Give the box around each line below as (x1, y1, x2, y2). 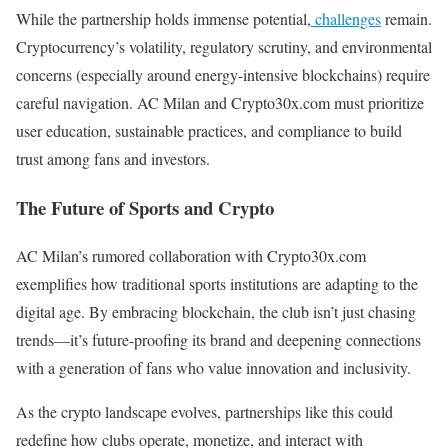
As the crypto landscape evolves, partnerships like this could (16, 401, 393, 423)
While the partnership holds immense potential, (16, 7, 311, 29)
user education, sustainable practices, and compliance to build (16, 119, 402, 141)
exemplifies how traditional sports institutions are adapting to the (16, 273, 418, 295)
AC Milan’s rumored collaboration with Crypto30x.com (16, 245, 366, 267)
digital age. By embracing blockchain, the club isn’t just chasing (16, 301, 416, 323)
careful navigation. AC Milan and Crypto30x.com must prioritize (16, 91, 424, 113)
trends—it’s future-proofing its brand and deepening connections (16, 329, 421, 351)
